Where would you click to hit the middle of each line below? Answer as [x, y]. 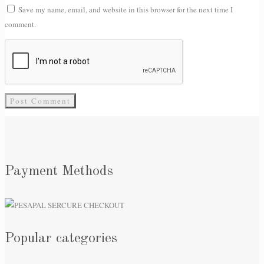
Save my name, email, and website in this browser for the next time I [126, 10]
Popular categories [61, 238]
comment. [20, 24]
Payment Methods [59, 172]
